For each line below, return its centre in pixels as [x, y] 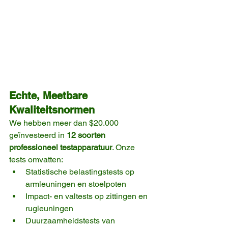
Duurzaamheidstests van [71, 221]
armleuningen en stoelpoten [76, 184]
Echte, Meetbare [50, 96]
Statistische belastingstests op [81, 172]
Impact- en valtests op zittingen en [88, 196]
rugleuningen [49, 209]
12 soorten [87, 135]
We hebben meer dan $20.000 [65, 123]
